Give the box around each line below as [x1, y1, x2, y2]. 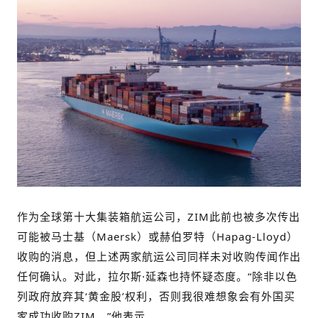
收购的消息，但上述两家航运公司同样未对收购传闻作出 [17, 248, 301, 263]
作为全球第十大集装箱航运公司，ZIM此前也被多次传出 [17, 209, 300, 224]
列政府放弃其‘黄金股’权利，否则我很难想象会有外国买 [17, 288, 295, 303]
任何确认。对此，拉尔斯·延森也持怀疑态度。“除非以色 [17, 268, 297, 283]
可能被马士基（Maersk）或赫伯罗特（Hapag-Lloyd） [17, 229, 298, 243]
